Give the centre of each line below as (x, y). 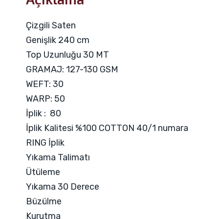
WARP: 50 (45, 99)
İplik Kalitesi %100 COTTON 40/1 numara (107, 128)
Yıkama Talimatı (60, 157)
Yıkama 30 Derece (63, 186)
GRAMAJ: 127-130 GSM (72, 69)
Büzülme (44, 201)
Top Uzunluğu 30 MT (67, 55)
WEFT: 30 (45, 84)
